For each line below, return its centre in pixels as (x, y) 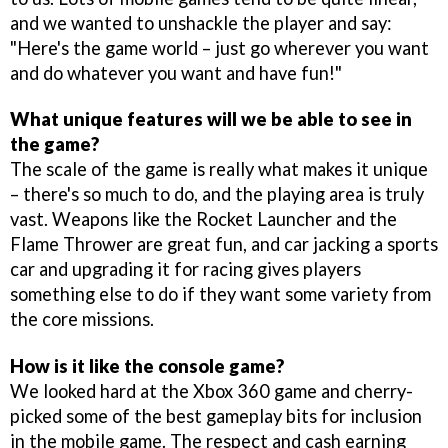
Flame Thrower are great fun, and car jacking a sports (224, 244)
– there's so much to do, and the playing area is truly (217, 194)
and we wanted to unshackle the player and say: (201, 22)
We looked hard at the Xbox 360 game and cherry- (211, 391)
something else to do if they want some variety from (220, 294)
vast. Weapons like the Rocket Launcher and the (203, 219)
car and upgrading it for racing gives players (185, 269)
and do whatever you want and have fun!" (176, 72)
